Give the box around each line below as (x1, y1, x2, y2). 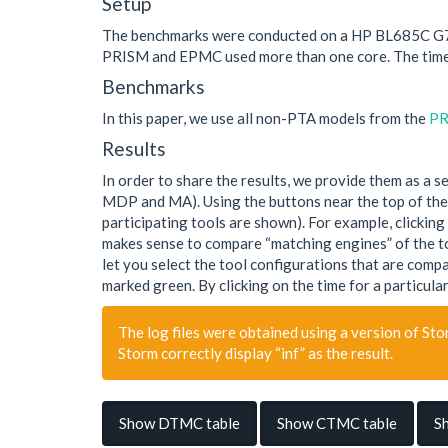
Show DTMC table (119, 414, 240, 432)
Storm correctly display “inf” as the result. (118, 344, 393, 362)
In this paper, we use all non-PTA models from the (102, 108, 429, 127)
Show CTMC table (277, 414, 397, 432)
